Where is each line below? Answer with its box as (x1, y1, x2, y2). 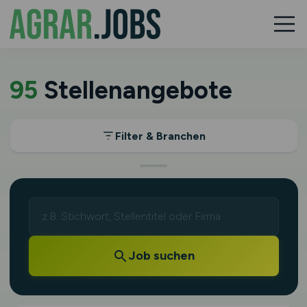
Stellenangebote (37, 75, 232, 105)
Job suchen (129, 248, 195, 263)
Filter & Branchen (115, 129, 206, 143)
